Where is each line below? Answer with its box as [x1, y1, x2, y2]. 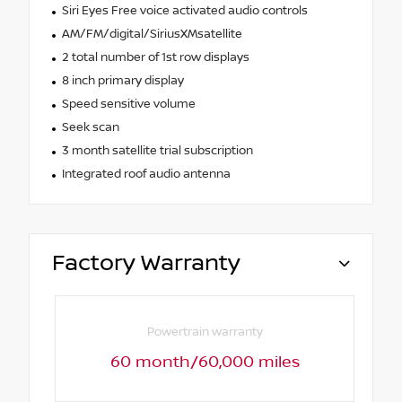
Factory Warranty [52, 249, 240, 276]
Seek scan [61, 119, 119, 135]
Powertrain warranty [146, 325, 263, 340]
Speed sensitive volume [61, 96, 196, 111]
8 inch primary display [61, 73, 184, 88]
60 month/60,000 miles [109, 353, 300, 373]
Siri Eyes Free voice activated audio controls [61, 3, 308, 18]
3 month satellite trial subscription [61, 143, 253, 158]
